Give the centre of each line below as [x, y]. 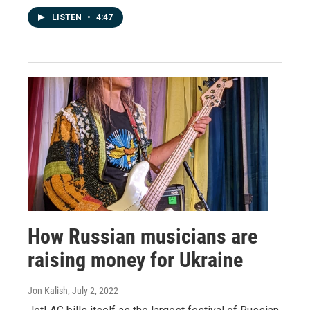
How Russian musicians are [143, 236]
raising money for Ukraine [135, 259]
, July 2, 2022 [93, 290]
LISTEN [68, 17]
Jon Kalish [48, 290]
